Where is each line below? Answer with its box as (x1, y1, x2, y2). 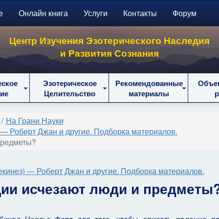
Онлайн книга (18, 7, 68, 19)
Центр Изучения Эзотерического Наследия (9, 33, 210, 47)
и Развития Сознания (60, 46, 159, 60)
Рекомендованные (115, 78, 183, 88)
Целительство (44, 88, 95, 99)
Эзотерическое (43, 78, 97, 88)
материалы (129, 88, 169, 99)
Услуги (83, 7, 108, 19)
